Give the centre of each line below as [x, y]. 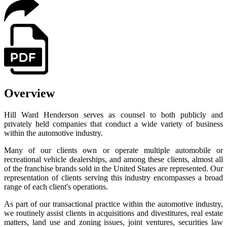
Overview [29, 93]
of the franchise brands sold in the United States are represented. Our [113, 168]
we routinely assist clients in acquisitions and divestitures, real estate [113, 213]
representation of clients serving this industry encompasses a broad [113, 177]
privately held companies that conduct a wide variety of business [113, 124]
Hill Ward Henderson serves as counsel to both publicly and [113, 115]
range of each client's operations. [56, 186]
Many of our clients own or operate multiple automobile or [113, 150]
